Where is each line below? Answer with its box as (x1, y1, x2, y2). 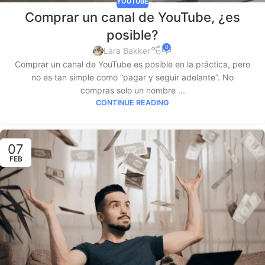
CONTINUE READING (96, 98, 169, 108)
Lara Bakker (104, 46, 151, 56)
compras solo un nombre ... (80, 85, 185, 96)
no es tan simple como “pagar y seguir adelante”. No (31, 72, 234, 83)
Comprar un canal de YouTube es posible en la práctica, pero (15, 59, 250, 70)
